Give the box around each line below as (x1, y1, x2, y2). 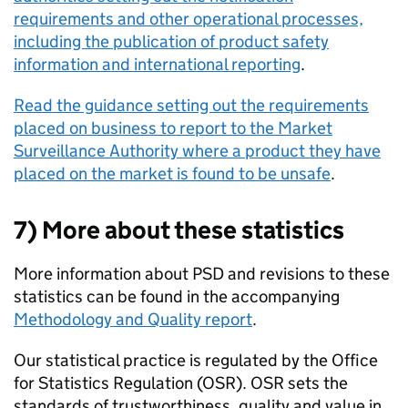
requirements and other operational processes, (14, 8, 363, 29)
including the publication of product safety (14, 31, 329, 52)
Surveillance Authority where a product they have (14, 140, 381, 161)
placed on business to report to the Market (14, 117, 332, 138)
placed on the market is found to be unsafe (14, 163, 331, 184)
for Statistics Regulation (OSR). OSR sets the (14, 372, 348, 393)
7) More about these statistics (14, 215, 344, 245)
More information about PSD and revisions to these (14, 263, 390, 284)
